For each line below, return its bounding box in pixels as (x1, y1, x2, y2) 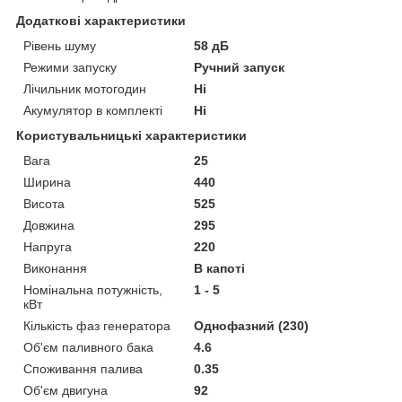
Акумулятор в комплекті (23, 102, 162, 118)
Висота (23, 196, 65, 211)
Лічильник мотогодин (23, 81, 146, 96)
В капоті (194, 260, 246, 275)
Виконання (23, 260, 87, 275)
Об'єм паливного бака (23, 339, 153, 354)
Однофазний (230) (194, 318, 310, 333)
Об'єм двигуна (23, 382, 108, 398)
